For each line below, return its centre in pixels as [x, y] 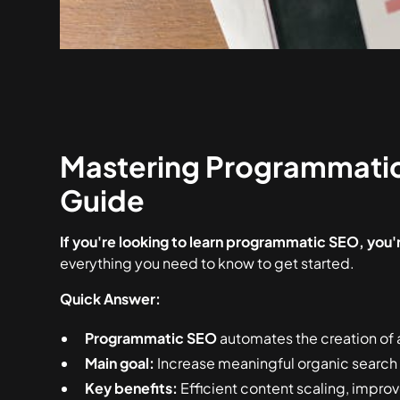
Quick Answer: [111, 299]
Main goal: [120, 363]
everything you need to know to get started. [208, 263]
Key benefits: [132, 388]
